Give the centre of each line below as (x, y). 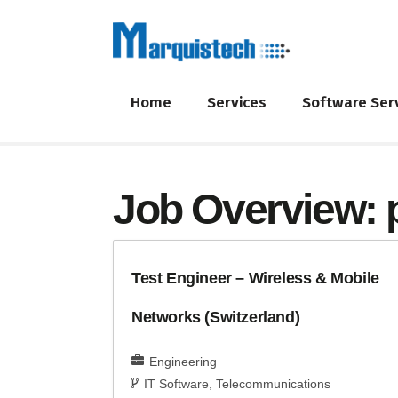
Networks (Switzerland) (216, 318)
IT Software (176, 384)
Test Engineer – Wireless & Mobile (255, 279)
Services (237, 102)
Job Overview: (250, 210)
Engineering (183, 362)
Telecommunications (273, 384)
